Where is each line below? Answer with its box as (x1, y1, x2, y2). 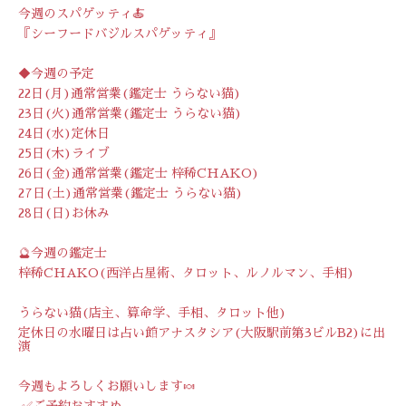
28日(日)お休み (18, 206, 110, 219)
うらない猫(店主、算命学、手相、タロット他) (18, 305, 286, 319)
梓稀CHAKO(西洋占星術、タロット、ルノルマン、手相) (18, 266, 354, 279)
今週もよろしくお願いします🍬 (18, 379, 196, 392)
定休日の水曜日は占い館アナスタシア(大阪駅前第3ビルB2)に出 (18, 325, 385, 339)
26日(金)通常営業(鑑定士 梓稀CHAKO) (18, 166, 259, 179)
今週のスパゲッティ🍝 (18, 6, 145, 20)
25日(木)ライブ (18, 146, 110, 159)
